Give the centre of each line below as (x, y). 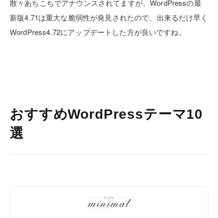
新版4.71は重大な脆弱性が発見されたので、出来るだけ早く (109, 17)
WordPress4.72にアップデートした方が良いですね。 (98, 32)
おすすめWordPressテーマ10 (107, 114)
